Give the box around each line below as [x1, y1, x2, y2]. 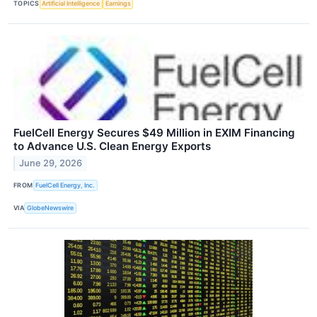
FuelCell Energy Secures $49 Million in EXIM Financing [13, 125, 295, 139]
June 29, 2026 [19, 158, 83, 169]
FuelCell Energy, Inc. [35, 181, 96, 190]
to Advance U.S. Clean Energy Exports [13, 139, 211, 153]
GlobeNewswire [27, 204, 74, 212]
